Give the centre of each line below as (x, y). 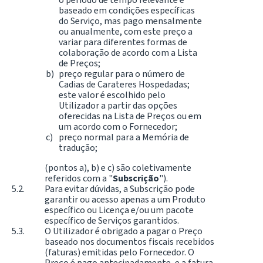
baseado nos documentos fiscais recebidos (129, 242)
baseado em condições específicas (127, 11)
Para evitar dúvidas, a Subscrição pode (120, 189)
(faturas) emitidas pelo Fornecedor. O (119, 252)
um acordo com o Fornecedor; (118, 127)
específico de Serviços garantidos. (112, 221)
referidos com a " (79, 178)
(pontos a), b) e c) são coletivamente (118, 168)
